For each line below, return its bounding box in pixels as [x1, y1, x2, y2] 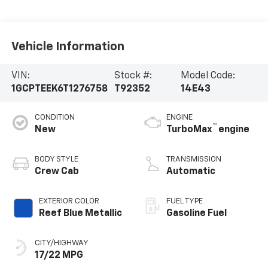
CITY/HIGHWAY [34, 239, 89, 248]
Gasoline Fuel [166, 209, 227, 219]
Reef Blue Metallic [38, 209, 122, 219]
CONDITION [34, 114, 75, 122]
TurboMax [166, 125, 212, 135]
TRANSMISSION [166, 156, 221, 164]
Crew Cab [34, 167, 79, 177]
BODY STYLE [34, 156, 78, 164]
